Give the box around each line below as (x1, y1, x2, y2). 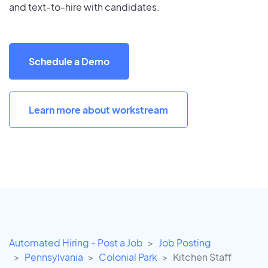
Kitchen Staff (173, 251, 232, 264)
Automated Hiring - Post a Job (9, 236, 143, 249)
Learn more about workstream (29, 103, 168, 116)
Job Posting (159, 236, 211, 249)
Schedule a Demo (29, 54, 109, 68)
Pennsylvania (25, 251, 83, 264)
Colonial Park (99, 251, 157, 264)
